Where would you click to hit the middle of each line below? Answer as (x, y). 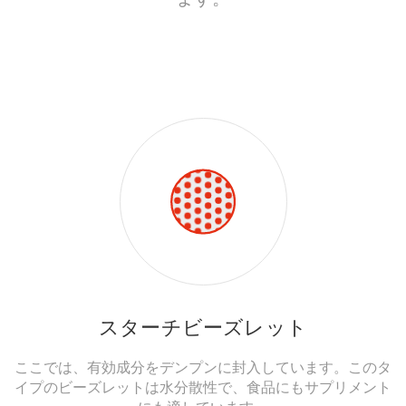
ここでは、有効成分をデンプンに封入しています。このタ (203, 367)
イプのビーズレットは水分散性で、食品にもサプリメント (203, 387)
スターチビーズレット (203, 328)
